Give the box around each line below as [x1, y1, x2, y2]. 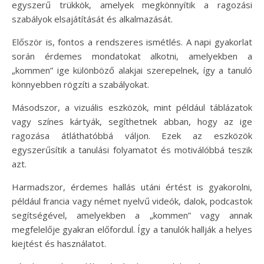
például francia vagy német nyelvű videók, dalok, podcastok [12, 195, 252, 207]
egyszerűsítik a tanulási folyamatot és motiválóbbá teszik [12, 144, 252, 156]
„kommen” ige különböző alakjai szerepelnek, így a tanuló [12, 64, 252, 76]
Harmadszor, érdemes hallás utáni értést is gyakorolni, [12, 181, 252, 193]
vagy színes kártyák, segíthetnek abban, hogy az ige [12, 115, 252, 127]
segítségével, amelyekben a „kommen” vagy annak [12, 209, 252, 221]
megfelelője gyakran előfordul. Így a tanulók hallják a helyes [12, 223, 252, 235]
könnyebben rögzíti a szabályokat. [12, 78, 149, 90]
